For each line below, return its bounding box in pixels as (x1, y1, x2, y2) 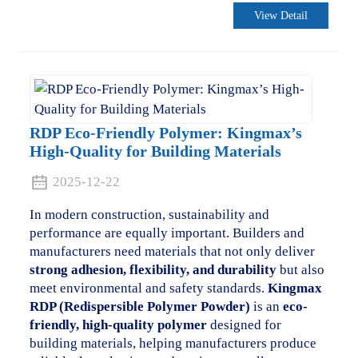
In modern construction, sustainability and (29, 207, 269, 223)
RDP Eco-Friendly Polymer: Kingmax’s (29, 125, 302, 142)
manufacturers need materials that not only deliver (29, 244, 315, 260)
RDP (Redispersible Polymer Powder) (29, 299, 250, 315)
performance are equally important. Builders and (29, 225, 304, 241)
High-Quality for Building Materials (29, 143, 281, 161)
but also (276, 262, 324, 278)
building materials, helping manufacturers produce (29, 336, 316, 352)
